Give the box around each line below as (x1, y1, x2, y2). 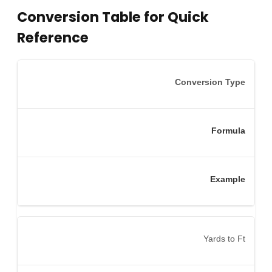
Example (210, 174, 245, 184)
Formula (211, 125, 245, 135)
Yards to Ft (203, 233, 245, 243)
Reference (17, 28, 89, 48)
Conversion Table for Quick (17, 7, 209, 27)
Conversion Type (175, 76, 245, 87)
